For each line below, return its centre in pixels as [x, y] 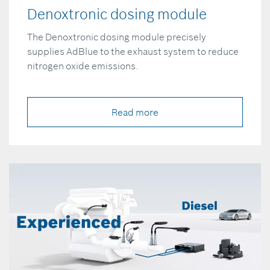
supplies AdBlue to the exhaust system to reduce [133, 52]
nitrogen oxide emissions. [83, 66]
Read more [135, 112]
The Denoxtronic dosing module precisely [117, 37]
